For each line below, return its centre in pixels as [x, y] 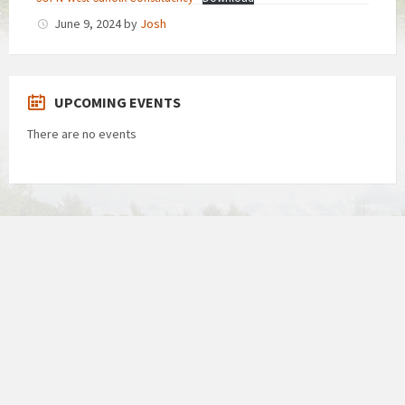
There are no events [82, 134]
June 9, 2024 [89, 24]
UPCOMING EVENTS [118, 102]
